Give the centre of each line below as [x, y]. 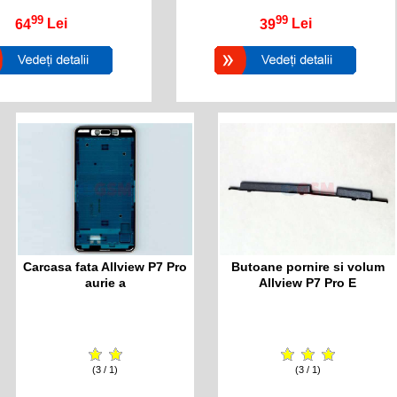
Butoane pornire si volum [307, 266]
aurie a [105, 282]
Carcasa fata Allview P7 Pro [105, 266]
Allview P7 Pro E [308, 282]
